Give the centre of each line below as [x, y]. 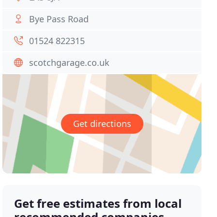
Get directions [102, 124]
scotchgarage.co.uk [70, 62]
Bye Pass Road [59, 19]
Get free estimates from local [98, 203]
